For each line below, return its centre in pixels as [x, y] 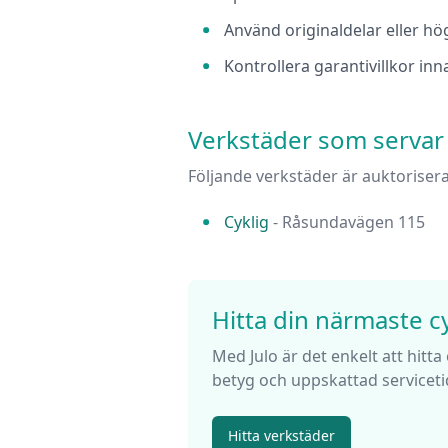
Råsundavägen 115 [353, 222]
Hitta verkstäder [281, 436]
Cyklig [246, 222]
